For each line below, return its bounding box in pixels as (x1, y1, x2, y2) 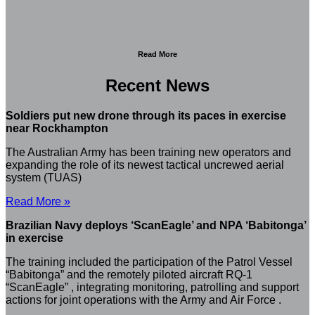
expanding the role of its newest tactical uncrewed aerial (6, 159, 284, 172)
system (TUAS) (6, 172, 82, 184)
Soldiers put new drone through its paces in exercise (6, 110, 286, 122)
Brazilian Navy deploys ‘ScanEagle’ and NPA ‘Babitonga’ (6, 219, 306, 232)
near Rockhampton (6, 122, 108, 135)
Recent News (105, 76, 210, 96)
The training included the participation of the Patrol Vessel (6, 256, 292, 269)
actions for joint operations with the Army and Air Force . (6, 294, 281, 307)
